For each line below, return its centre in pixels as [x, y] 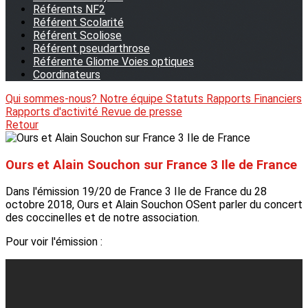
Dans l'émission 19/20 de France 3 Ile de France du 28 [136, 192]
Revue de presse [142, 112]
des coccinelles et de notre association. [102, 218]
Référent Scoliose [77, 35]
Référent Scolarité [78, 22]
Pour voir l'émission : [54, 242]
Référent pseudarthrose [91, 48]
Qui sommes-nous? [53, 99]
